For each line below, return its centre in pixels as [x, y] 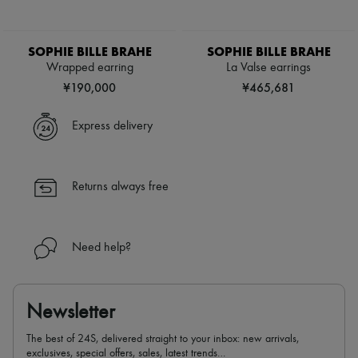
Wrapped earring [89, 68]
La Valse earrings [268, 68]
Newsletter [71, 313]
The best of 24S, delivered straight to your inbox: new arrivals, [163, 339]
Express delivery [112, 127]
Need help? [101, 248]
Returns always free [120, 187]
